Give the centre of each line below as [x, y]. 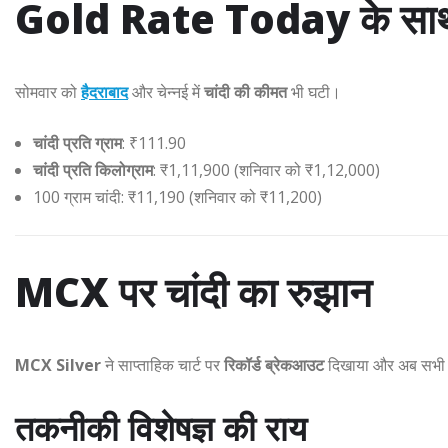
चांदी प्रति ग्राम [77, 143]
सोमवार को [48, 92]
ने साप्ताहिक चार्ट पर [162, 365]
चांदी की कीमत [245, 92]
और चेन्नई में [166, 92]
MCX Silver [58, 365]
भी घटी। [314, 92]
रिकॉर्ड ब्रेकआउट [274, 365]
